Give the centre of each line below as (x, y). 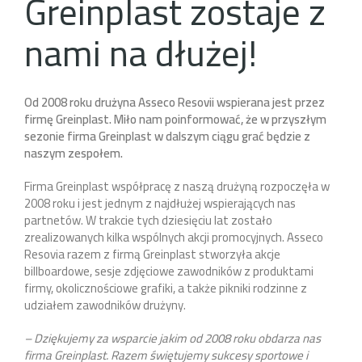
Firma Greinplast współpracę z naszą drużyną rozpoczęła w (177, 187)
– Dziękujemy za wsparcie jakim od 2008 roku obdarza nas (173, 339)
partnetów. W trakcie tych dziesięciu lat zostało (148, 221)
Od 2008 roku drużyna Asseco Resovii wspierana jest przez (175, 103)
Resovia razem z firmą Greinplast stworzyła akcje (152, 255)
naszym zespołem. (74, 154)
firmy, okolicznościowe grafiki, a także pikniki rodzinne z (166, 288)
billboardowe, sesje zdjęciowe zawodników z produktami (169, 271)
